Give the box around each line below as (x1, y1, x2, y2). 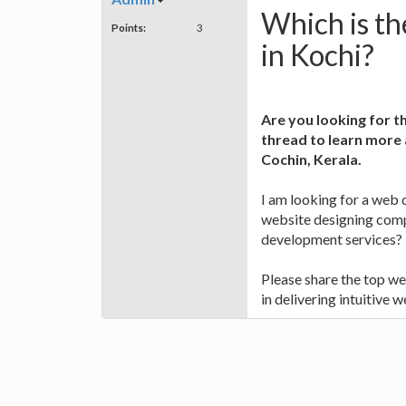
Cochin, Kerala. (261, 150, 362, 169)
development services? (261, 230, 402, 248)
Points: (111, 21, 146, 34)
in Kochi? (261, 36, 374, 72)
